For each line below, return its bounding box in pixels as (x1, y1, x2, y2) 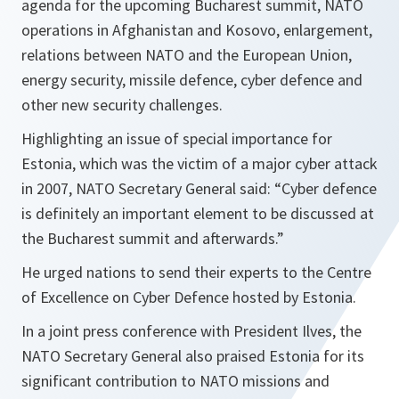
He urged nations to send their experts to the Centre (21, 262, 371, 282)
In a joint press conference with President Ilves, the (21, 321, 362, 341)
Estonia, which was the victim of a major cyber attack (21, 153, 378, 174)
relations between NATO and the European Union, (21, 45, 352, 65)
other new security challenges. (21, 94, 223, 115)
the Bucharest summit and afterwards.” (21, 228, 284, 248)
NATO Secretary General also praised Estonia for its (21, 346, 364, 366)
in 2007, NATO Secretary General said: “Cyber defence (21, 178, 377, 199)
